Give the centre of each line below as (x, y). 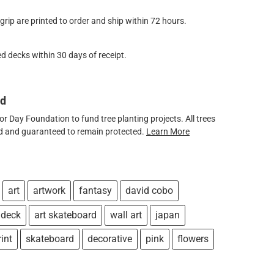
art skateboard (65, 215)
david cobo (149, 191)
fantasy (95, 191)
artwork (49, 191)
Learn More (168, 131)
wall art (126, 215)
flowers (193, 239)
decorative (110, 239)
